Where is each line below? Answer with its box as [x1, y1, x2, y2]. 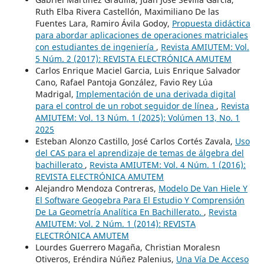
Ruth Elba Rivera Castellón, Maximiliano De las [35, 6, 219, 18]
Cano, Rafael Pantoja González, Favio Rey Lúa [35, 77, 213, 88]
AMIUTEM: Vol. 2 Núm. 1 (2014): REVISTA [35, 218, 196, 230]
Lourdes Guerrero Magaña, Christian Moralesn [35, 242, 220, 253]
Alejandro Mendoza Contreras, [35, 183, 159, 194]
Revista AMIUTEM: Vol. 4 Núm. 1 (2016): [89, 159, 246, 171]
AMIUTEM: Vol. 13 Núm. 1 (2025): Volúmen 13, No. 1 [35, 112, 240, 124]
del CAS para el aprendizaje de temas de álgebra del [35, 147, 244, 159]
